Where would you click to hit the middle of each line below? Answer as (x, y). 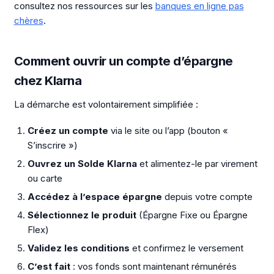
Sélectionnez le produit (82, 215)
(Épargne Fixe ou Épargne (192, 215)
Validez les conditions (79, 248)
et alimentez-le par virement (197, 163)
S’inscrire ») (53, 145)
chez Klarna (47, 80)
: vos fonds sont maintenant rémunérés (154, 266)
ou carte (45, 178)
